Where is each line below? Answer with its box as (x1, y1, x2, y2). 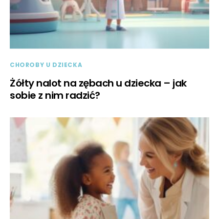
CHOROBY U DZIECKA (10, 60, 83, 69)
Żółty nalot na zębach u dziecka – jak (10, 76, 187, 90)
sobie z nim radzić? (10, 88, 100, 102)
